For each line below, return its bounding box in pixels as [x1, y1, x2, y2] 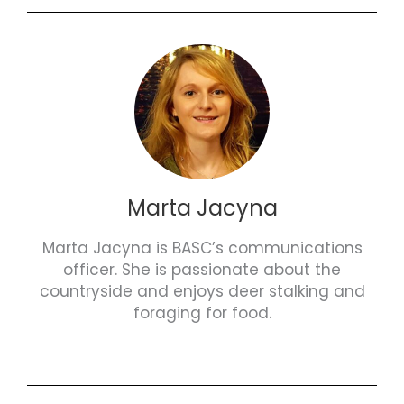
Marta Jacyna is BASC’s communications [41, 236, 363, 259]
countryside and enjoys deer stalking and [39, 280, 365, 302]
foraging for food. [133, 301, 271, 324]
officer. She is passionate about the [63, 258, 341, 280]
